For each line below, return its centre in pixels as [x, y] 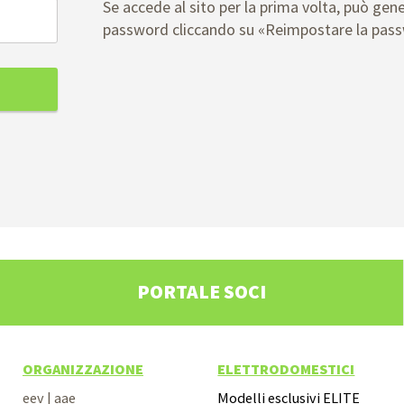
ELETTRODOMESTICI [286, 369]
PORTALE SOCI [201, 292]
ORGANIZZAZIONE [83, 369]
